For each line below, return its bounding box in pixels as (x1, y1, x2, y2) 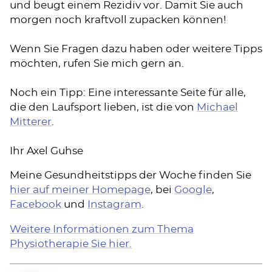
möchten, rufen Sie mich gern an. (10, 58, 184, 69)
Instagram (87, 200, 141, 210)
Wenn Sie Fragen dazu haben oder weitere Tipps (10, 44, 262, 54)
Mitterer (10, 117, 52, 127)
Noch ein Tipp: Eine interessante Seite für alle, (10, 87, 246, 98)
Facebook (10, 200, 61, 210)
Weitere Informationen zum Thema (10, 224, 194, 234)
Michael (197, 102, 238, 112)
